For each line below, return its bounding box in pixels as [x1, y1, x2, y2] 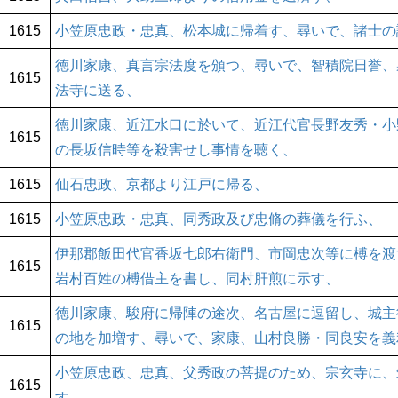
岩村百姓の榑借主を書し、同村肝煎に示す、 [55, 271, 339, 287]
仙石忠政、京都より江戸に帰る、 [55, 177, 268, 193]
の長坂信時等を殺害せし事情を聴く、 [55, 142, 297, 158]
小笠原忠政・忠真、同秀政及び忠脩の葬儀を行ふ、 [55, 211, 382, 227]
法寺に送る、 [55, 83, 140, 99]
